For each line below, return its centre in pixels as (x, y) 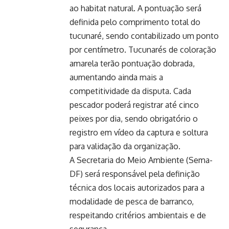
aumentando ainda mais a (116, 77)
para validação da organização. (125, 146)
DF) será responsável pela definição (135, 174)
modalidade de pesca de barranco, (132, 201)
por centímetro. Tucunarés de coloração (143, 49)
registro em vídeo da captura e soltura (139, 132)
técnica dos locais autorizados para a (137, 187)
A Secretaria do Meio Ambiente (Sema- (141, 160)
